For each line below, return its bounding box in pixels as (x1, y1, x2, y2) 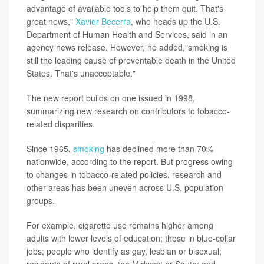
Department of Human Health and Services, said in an (27, 28, 227, 40)
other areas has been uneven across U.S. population (27, 181, 223, 193)
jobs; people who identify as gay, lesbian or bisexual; (27, 245, 222, 257)
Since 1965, (27, 143, 73, 154)
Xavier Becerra (75, 15, 131, 27)
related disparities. (27, 118, 95, 130)
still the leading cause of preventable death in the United (27, 54, 236, 66)
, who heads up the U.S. (131, 15, 220, 27)
